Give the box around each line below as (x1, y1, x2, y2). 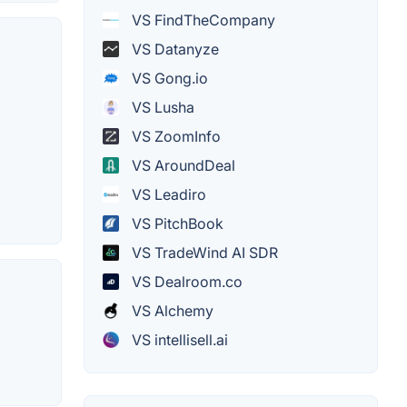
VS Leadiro (128, 184, 206, 203)
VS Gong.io (128, 68, 208, 87)
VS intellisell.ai (128, 330, 228, 349)
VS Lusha (128, 97, 194, 116)
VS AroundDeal (128, 155, 235, 174)
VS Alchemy (128, 301, 213, 320)
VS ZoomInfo (128, 126, 221, 145)
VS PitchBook (128, 213, 223, 233)
